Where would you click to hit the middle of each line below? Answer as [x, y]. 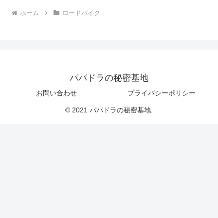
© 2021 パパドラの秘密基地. [109, 110]
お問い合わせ [56, 93]
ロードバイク [81, 13]
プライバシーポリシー [162, 93]
